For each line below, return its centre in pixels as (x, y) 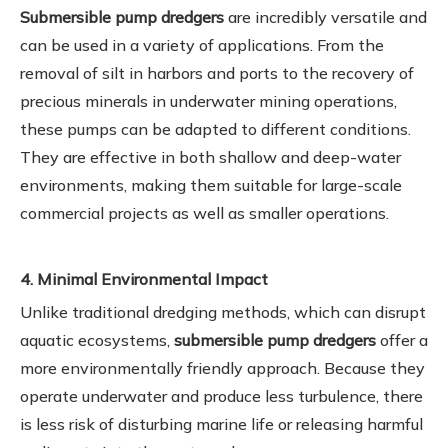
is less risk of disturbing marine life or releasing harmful (221, 423)
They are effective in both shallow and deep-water (210, 156)
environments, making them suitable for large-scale (211, 184)
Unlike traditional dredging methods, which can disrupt (223, 311)
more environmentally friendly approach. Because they (222, 367)
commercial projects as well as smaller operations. (204, 212)
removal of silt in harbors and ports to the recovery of (217, 72)
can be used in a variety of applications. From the (202, 44)
